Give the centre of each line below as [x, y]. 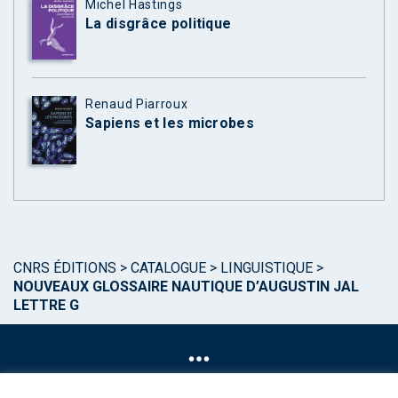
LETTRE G [46, 305]
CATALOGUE [168, 267]
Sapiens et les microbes [170, 123]
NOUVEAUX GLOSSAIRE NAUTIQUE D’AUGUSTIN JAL [186, 286]
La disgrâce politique [159, 24]
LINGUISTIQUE [267, 267]
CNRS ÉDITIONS [65, 267]
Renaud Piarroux [137, 104]
